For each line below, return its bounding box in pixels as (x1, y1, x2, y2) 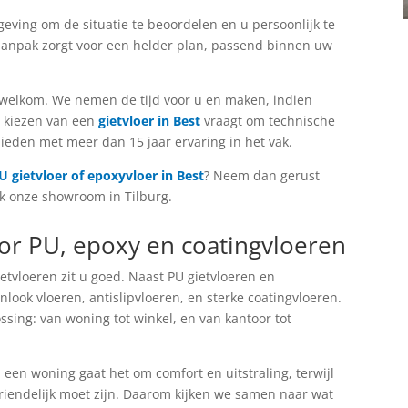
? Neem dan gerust (204, 166, 321, 184)
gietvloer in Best (98, 111, 201, 129)
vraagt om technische (200, 111, 336, 129)
